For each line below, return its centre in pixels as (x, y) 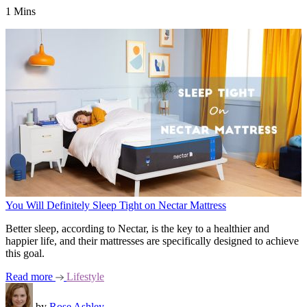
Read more (30, 277)
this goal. (25, 253)
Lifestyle (85, 277)
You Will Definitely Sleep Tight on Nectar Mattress (116, 205)
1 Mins (21, 11)
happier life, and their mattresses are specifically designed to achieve (152, 241)
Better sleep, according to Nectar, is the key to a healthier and (137, 229)
